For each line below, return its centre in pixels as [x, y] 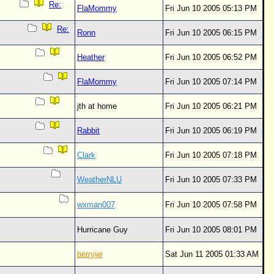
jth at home [99, 106]
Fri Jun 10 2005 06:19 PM [211, 131]
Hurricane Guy [105, 230]
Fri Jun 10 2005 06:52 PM [211, 57]
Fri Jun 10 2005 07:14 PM [211, 82]
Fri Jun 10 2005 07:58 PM [211, 205]
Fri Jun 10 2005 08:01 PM [211, 230]
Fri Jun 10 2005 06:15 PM [211, 33]
